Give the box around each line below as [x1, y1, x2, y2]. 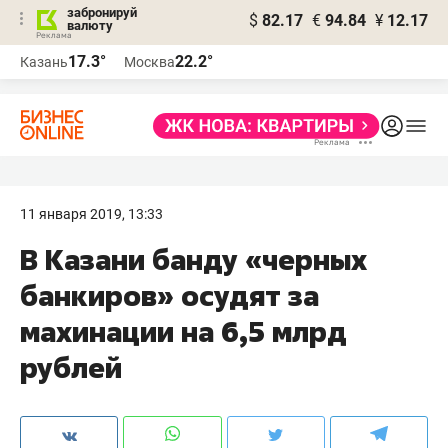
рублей [20, 349, 122, 386]
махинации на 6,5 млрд [20, 313, 347, 350]
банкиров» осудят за [20, 277, 319, 314]
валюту [67, 18, 113, 33]
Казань [20, 54, 68, 70]
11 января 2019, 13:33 [20, 206, 163, 222]
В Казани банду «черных [20, 241, 367, 278]
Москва [124, 54, 175, 70]
